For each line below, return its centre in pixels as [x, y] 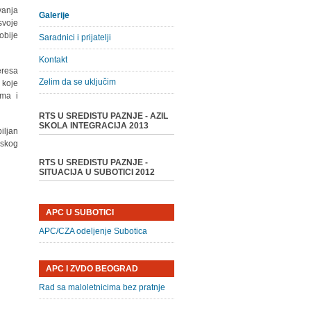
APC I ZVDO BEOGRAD [92, 269]
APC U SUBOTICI [79, 212]
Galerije [54, 15]
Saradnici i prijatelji [75, 37]
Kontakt [53, 60]
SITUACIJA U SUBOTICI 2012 [96, 172]
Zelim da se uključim [77, 82]
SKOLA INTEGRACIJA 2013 [93, 126]
